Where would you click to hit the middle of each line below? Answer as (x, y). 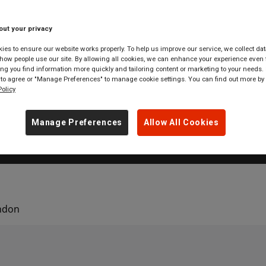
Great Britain (169, 106)
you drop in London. (133, 30)
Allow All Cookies (181, 122)
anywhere (88, 106)
